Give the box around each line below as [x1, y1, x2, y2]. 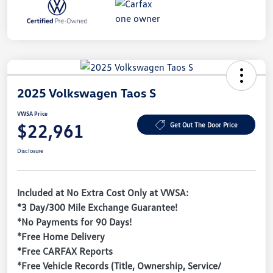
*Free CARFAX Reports [17, 244, 113, 257]
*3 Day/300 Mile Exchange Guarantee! [17, 200, 177, 213]
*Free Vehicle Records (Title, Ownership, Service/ [17, 259, 221, 272]
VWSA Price [17, 109, 48, 117]
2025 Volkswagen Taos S [17, 85, 156, 100]
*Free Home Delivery [17, 230, 105, 243]
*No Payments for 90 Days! [17, 215, 132, 228]
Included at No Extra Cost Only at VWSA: [17, 186, 188, 199]
